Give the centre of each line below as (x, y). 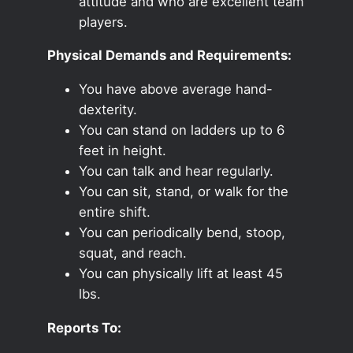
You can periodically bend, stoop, (182, 233)
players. (103, 22)
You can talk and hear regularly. (176, 171)
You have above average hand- (175, 89)
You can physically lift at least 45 (180, 274)
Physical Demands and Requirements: (169, 56)
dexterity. (108, 110)
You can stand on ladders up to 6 (181, 130)
